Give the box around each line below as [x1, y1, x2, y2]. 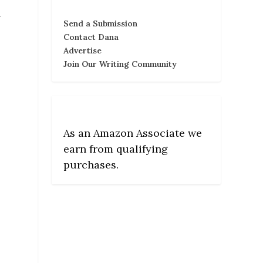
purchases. [63, 157, 119, 171]
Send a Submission [63, 18, 137, 29]
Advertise [63, 45, 102, 56]
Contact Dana [63, 31, 119, 42]
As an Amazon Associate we [63, 126, 202, 140]
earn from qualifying [63, 141, 168, 156]
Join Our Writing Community [63, 58, 177, 69]
